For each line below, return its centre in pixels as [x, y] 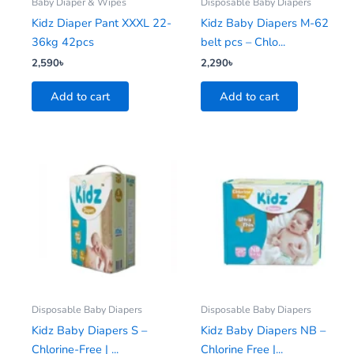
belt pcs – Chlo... [243, 41]
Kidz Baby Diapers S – [89, 331]
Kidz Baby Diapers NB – [263, 331]
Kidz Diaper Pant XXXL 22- [102, 23]
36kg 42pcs [63, 41]
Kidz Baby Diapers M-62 [265, 23]
